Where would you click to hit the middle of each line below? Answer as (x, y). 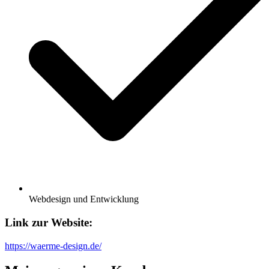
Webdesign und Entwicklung (84, 199)
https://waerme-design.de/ (53, 246)
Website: (70, 222)
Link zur (26, 222)
